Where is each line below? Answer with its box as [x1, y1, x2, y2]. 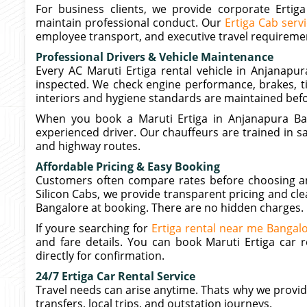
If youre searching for [36, 221, 152, 236]
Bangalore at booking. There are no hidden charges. [36, 200, 304, 215]
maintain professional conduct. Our [36, 15, 225, 30]
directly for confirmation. [36, 248, 164, 263]
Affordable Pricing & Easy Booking [36, 159, 220, 174]
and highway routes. [36, 138, 140, 153]
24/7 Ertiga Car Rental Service [36, 269, 195, 284]
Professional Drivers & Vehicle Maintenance [36, 49, 273, 64]
